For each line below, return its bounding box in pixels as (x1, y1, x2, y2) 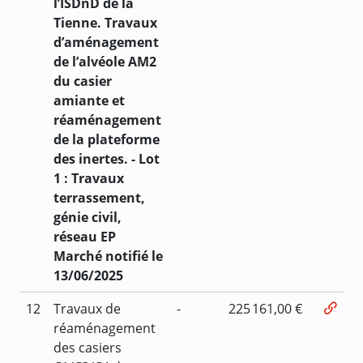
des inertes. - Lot (53, 149, 160, 168)
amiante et (53, 91, 125, 109)
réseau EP (53, 227, 116, 246)
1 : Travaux (53, 169, 124, 187)
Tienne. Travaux (53, 13, 157, 32)
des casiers (53, 338, 122, 357)
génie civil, (53, 207, 122, 226)
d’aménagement (53, 32, 159, 51)
